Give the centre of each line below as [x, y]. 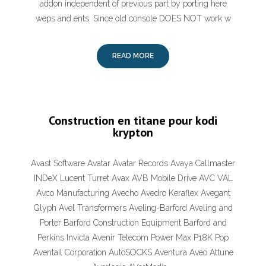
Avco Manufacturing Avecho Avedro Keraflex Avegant [133, 193]
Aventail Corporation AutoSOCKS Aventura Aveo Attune [133, 252]
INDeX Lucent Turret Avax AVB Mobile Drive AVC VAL [133, 178]
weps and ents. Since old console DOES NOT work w [133, 18]
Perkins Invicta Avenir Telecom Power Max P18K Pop [133, 237]
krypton [133, 132]
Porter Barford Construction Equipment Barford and [133, 223]
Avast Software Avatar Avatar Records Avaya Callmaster [133, 163]
